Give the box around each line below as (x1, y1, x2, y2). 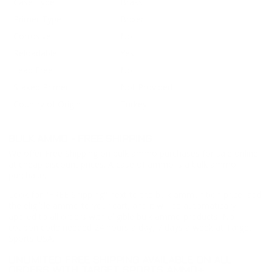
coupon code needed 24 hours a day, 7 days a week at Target (8, 221, 252, 233)
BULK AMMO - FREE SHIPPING (8, 134, 152, 144)
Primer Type (13, 13, 61, 25)
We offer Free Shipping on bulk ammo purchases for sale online (8, 147, 258, 159)
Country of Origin (13, 98, 81, 110)
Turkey (120, 98, 147, 110)
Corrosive (13, 30, 51, 42)
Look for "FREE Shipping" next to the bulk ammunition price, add (8, 188, 262, 200)
